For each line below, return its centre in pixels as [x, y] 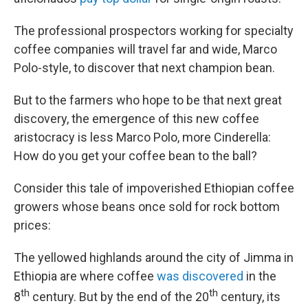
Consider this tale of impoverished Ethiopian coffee [154, 188]
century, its [249, 297]
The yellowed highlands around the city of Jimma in [154, 257]
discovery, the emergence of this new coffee [136, 119]
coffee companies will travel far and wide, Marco [145, 49]
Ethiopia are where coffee [85, 276]
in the [260, 276]
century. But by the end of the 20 [119, 297]
